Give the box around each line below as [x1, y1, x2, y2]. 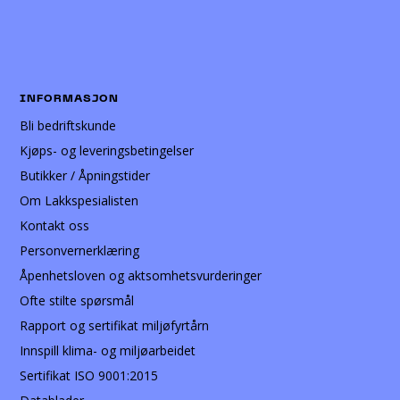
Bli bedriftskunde [20, 117, 117, 135]
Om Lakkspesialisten [20, 192, 139, 210]
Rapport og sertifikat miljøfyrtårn [20, 317, 210, 335]
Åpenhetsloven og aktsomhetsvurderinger [20, 267, 262, 285]
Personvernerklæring [20, 242, 140, 260]
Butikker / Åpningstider [20, 167, 151, 185]
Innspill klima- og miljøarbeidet [20, 342, 196, 360]
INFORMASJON [20, 94, 120, 105]
